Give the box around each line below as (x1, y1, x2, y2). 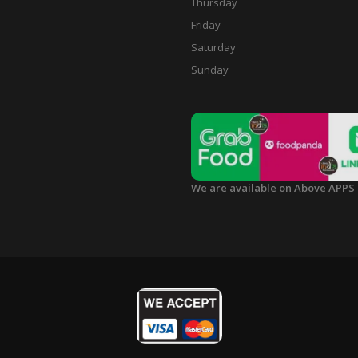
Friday (191, 18, 221, 32)
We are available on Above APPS (191, 181, 355, 196)
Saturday (191, 40, 236, 54)
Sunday (191, 62, 229, 77)
